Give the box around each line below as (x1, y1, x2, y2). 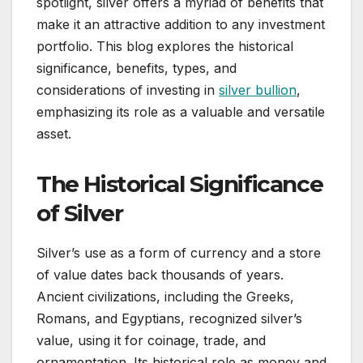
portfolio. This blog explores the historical (36, 38, 293, 55)
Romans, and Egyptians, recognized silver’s (36, 310, 302, 327)
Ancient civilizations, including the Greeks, (36, 288, 294, 305)
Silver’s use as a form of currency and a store (36, 245, 321, 262)
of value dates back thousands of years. (36, 267, 284, 284)
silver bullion (219, 82, 297, 99)
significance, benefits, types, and (36, 60, 237, 77)
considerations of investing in (36, 82, 219, 99)
